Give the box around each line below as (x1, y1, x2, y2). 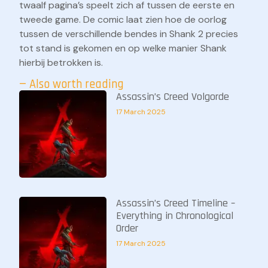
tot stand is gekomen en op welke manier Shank (19, 41, 227, 54)
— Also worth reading (19, 77, 124, 93)
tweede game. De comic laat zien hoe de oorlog (19, 13, 227, 26)
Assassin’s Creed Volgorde (115, 90, 229, 104)
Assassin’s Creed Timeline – (115, 196, 235, 211)
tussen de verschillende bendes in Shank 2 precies (19, 27, 238, 40)
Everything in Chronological (115, 209, 233, 223)
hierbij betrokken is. (19, 56, 103, 69)
